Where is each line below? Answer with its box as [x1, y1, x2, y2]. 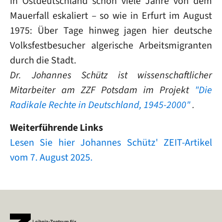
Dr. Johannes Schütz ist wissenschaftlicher [10, 68, 212, 82]
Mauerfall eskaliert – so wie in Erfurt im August [10, 9, 212, 22]
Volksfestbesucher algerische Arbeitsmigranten [10, 39, 212, 52]
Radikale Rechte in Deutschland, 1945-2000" [10, 98, 190, 111]
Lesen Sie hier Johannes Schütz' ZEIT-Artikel [10, 136, 212, 149]
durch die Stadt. [10, 54, 76, 67]
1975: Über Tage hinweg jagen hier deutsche [10, 24, 212, 37]
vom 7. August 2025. [10, 151, 93, 164]
